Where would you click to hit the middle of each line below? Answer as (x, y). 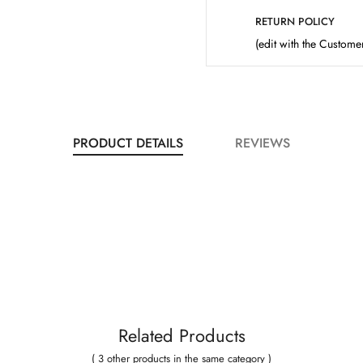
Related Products (181, 335)
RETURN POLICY (295, 21)
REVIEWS (262, 143)
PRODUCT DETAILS (128, 143)
